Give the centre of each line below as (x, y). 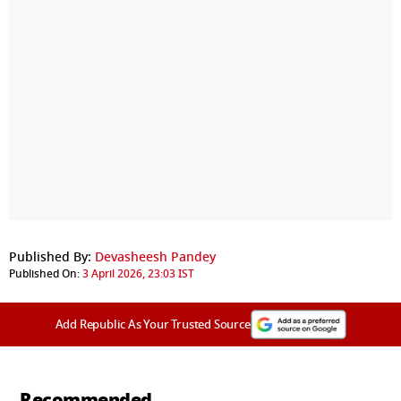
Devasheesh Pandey (155, 257)
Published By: (50, 257)
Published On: (44, 273)
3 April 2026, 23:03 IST (138, 273)
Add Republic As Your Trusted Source (153, 324)
